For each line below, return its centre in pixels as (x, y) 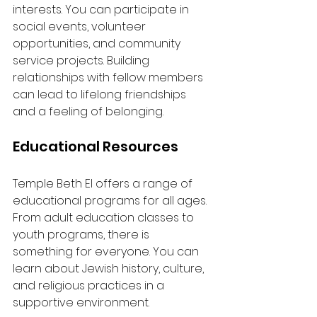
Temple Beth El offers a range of (104, 184)
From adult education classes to (105, 218)
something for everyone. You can (107, 252)
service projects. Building (82, 60)
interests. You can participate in (102, 10)
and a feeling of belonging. (88, 111)
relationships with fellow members (109, 77)
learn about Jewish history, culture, (110, 269)
